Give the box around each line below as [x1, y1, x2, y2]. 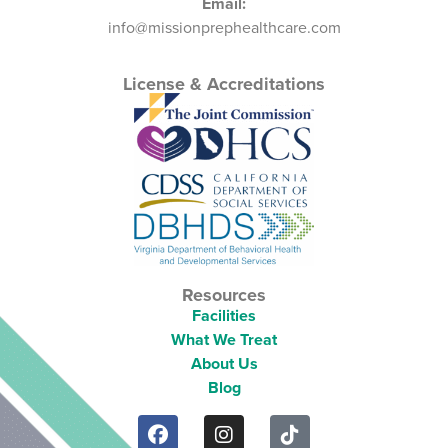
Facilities [192, 304, 256, 328]
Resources [182, 282, 266, 309]
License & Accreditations [123, 70, 325, 97]
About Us [190, 352, 258, 376]
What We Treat [171, 328, 277, 352]
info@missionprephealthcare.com [107, 16, 341, 40]
